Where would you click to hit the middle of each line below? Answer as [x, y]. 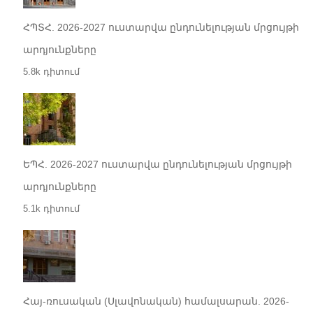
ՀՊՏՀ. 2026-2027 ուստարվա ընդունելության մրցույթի [161, 27]
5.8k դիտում [51, 71]
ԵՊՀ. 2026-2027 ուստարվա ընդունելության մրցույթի [157, 164]
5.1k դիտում [51, 208]
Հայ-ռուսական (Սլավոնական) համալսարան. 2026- [156, 301]
